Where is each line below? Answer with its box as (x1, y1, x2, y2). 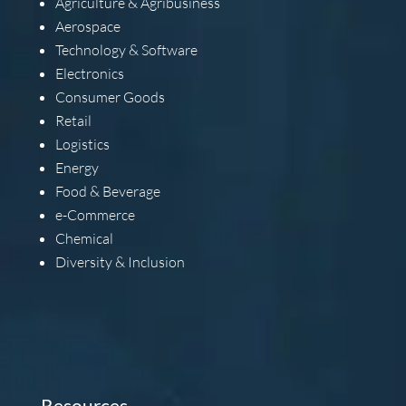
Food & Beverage (54, 181, 160, 200)
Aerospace (54, 16, 121, 35)
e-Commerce (54, 205, 135, 224)
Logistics (54, 134, 110, 153)
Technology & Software (54, 40, 198, 59)
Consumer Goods (54, 87, 165, 106)
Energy (54, 158, 99, 177)
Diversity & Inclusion (54, 252, 185, 271)
